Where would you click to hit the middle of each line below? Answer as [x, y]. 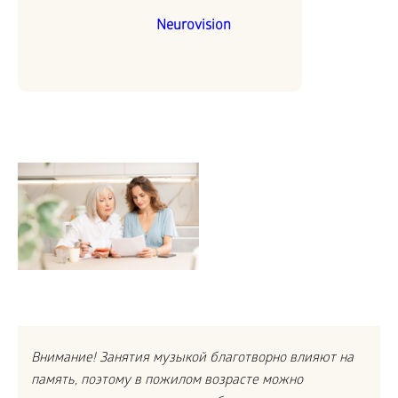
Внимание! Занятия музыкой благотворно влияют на [192, 358]
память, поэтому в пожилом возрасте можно [167, 381]
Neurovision [194, 27]
